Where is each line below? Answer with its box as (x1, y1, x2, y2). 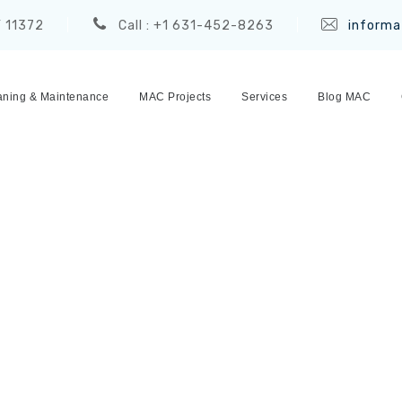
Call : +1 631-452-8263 (118, 18, 274, 33)
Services (241, 91, 287, 103)
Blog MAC (318, 91, 371, 103)
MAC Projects (139, 91, 211, 103)
